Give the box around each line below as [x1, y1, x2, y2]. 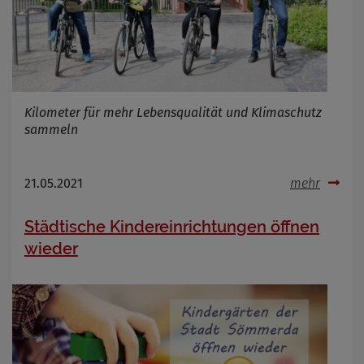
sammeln [24, 122, 78, 138]
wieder [24, 239, 78, 259]
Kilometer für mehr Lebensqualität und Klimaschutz [24, 105, 322, 121]
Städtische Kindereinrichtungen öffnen [24, 217, 319, 237]
